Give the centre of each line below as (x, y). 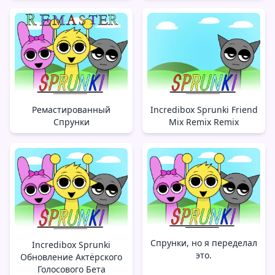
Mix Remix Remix (204, 122)
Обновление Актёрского (71, 257)
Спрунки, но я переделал (204, 242)
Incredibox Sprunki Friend (204, 109)
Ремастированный (71, 109)
